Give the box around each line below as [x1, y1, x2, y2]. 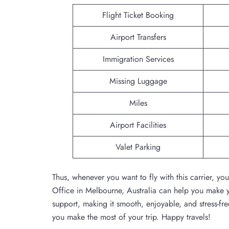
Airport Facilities [110, 119, 166, 131]
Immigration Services [102, 53, 174, 65]
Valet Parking [116, 141, 161, 153]
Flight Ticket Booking [102, 9, 174, 21]
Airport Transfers [110, 31, 166, 43]
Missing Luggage [109, 75, 167, 87]
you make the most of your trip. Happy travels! [52, 211, 211, 223]
